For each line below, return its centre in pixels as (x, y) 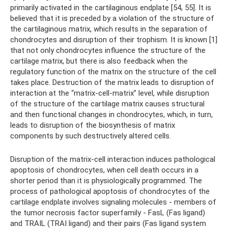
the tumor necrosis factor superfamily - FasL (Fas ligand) (108, 212)
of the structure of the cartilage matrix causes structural (107, 104)
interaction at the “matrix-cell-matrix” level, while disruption (110, 93)
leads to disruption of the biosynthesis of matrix (93, 125)
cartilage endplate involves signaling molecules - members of (113, 202)
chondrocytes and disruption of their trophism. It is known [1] (114, 39)
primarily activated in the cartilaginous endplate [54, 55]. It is (111, 7)
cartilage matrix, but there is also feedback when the (99, 61)
